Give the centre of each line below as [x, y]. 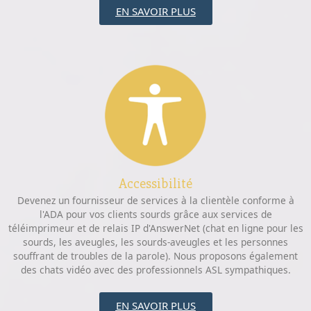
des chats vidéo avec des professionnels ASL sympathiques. [155, 270]
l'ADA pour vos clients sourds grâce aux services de [155, 215]
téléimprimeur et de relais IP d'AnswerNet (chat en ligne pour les [155, 228]
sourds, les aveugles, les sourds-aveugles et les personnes [155, 242]
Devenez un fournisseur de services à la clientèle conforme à [155, 201]
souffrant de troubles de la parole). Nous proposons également [155, 256]
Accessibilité [155, 184]
